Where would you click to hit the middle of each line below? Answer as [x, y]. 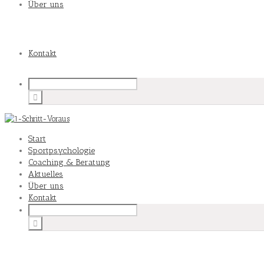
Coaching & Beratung [69, 162]
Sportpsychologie [62, 151]
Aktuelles [46, 174]
